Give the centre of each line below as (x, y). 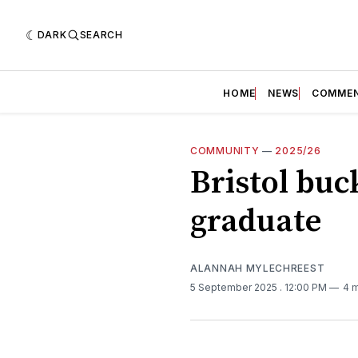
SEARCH (101, 34)
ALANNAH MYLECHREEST (258, 268)
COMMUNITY (225, 150)
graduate (256, 221)
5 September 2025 (235, 287)
